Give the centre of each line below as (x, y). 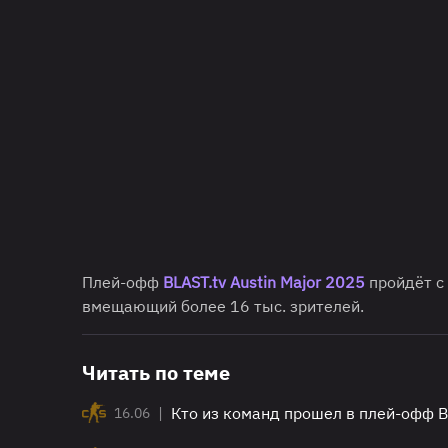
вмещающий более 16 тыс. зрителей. (223, 305)
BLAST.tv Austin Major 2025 (264, 281)
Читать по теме (156, 372)
